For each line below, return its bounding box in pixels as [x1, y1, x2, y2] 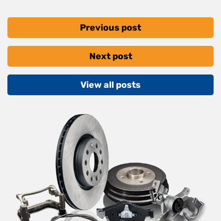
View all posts [80, 79, 141, 91]
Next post [89, 51, 132, 62]
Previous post [80, 22, 141, 34]
